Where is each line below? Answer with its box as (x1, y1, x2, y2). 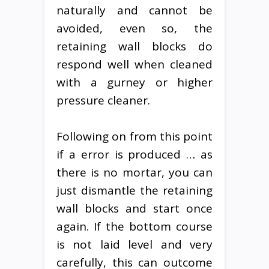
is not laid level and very (56, 236, 213, 252)
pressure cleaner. (56, 92, 150, 108)
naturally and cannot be (56, 2, 213, 18)
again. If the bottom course (56, 218, 213, 234)
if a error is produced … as (56, 146, 213, 162)
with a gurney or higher (56, 74, 213, 90)
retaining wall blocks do (56, 38, 213, 54)
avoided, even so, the (56, 20, 213, 36)
